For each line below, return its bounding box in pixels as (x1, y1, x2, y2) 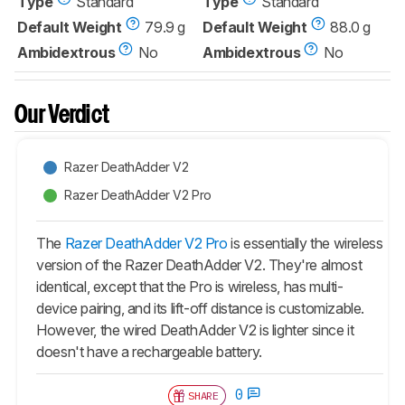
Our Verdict (14, 104, 110, 127)
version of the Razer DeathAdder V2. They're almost (36, 255, 363, 274)
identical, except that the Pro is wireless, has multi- (36, 277, 344, 296)
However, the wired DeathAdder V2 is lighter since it (36, 320, 354, 339)
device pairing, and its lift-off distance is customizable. (36, 298, 365, 317)
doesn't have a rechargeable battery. (36, 342, 262, 361)
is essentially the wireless (227, 233, 383, 252)
